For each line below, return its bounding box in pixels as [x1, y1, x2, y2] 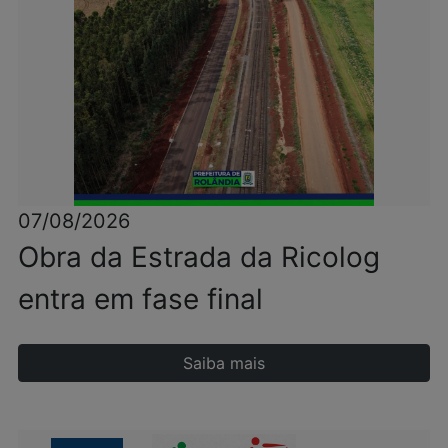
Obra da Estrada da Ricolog [18, 240, 380, 275]
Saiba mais [183, 353, 265, 374]
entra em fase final [18, 282, 263, 317]
